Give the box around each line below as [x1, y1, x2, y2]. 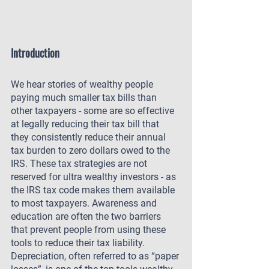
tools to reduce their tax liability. [11, 237, 147, 249]
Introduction [11, 45, 59, 61]
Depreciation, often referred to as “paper [11, 250, 181, 262]
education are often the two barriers [11, 211, 163, 222]
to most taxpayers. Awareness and [11, 198, 159, 209]
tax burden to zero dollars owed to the [11, 145, 172, 156]
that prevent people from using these [11, 224, 168, 235]
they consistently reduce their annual [11, 131, 168, 143]
